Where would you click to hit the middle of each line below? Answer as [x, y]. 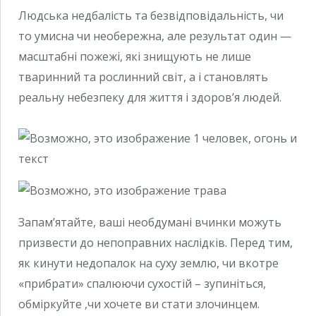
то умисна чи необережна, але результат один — [155, 36]
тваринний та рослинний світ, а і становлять [143, 77]
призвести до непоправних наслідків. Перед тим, [156, 243]
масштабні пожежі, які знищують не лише [135, 56]
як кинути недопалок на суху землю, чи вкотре [148, 263]
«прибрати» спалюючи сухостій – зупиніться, [142, 284]
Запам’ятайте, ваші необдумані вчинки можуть [150, 223]
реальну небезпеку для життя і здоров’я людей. [150, 97]
